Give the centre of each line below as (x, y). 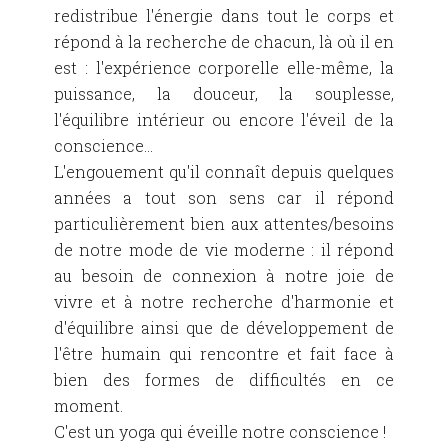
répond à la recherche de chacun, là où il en (224, 42)
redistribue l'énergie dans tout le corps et (224, 16)
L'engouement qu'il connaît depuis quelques (224, 172)
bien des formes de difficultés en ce (224, 380)
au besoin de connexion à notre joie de (224, 276)
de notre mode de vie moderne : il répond (224, 250)
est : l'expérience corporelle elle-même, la (224, 68)
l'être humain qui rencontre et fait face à (224, 354)
